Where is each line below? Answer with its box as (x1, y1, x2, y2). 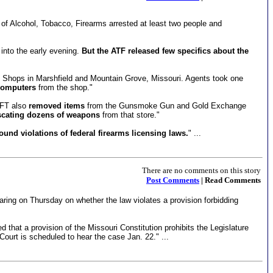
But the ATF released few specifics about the (82, 46, 249, 55)
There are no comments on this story (142, 166, 261, 175)
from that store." (100, 110, 160, 119)
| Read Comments (199, 175, 261, 185)
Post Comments (146, 175, 199, 185)
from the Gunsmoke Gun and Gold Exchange (85, 101, 246, 110)
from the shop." (36, 83, 93, 92)
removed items (29, 101, 85, 110)
